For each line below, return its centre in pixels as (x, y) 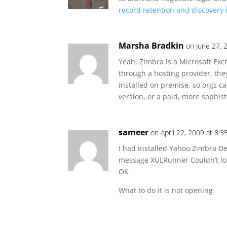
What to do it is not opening (166, 190)
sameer (134, 132)
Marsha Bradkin (152, 45)
